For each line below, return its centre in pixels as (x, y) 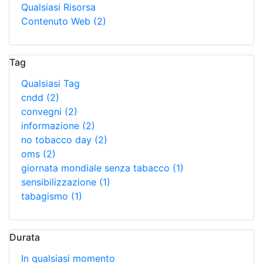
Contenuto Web (57, 21)
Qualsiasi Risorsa (58, 7)
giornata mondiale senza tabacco (97, 168)
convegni (43, 112)
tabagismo (46, 196)
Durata (25, 237)
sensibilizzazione (60, 182)
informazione (52, 126)
